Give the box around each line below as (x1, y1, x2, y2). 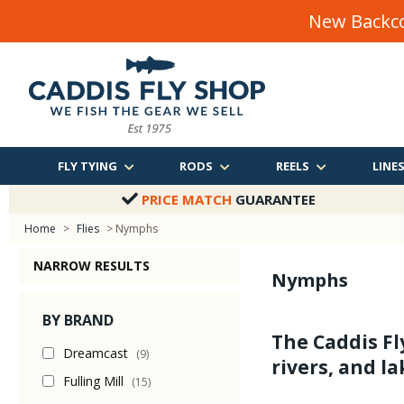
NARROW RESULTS (33, 257, 150, 274)
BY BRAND (42, 310, 114, 330)
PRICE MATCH (141, 190, 232, 208)
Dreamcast (63, 344, 132, 362)
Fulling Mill (63, 372, 127, 390)
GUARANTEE (231, 190, 316, 208)
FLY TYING (57, 158, 117, 174)
